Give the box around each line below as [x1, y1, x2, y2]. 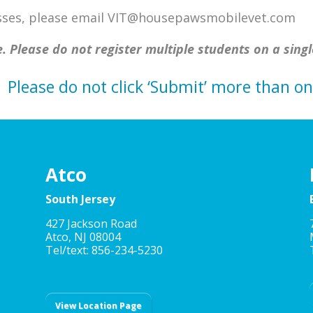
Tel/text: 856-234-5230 [45, 242, 163, 259]
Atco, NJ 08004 [45, 229, 121, 245]
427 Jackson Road [45, 216, 137, 232]
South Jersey [45, 191, 115, 208]
